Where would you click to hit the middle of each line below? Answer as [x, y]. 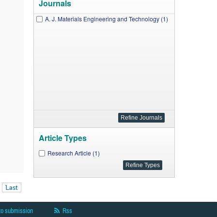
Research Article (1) [73, 153]
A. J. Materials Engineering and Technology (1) [106, 19]
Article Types [62, 138]
